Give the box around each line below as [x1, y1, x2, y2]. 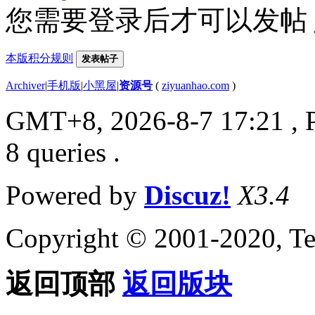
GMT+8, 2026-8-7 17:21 [6, 105, 284, 136]
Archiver [6, 79, 45, 91]
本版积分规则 [6, 51, 73, 64]
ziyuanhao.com [162, 79, 229, 91]
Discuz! [144, 179, 231, 210]
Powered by [6, 179, 144, 210]
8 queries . [6, 136, 120, 167]
